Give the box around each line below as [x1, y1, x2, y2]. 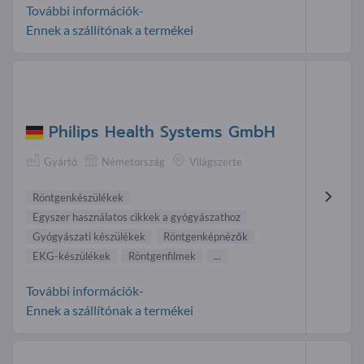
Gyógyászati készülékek [32, 230, 145, 244]
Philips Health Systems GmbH [49, 119, 275, 144]
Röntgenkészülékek [32, 191, 123, 205]
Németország [102, 154, 165, 168]
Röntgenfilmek [128, 249, 196, 263]
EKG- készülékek [32, 249, 110, 263]
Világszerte [189, 154, 242, 168]
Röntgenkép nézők [163, 230, 248, 244]
